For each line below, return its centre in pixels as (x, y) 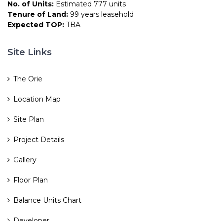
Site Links (30, 52)
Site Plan (29, 119)
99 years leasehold (101, 14)
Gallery (25, 160)
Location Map (37, 99)
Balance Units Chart (47, 200)
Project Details (39, 139)
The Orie (28, 79)
